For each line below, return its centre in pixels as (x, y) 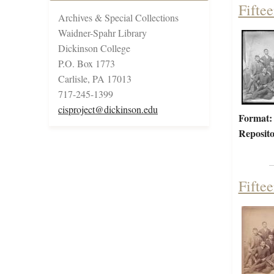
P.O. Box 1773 (87, 64)
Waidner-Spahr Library (102, 33)
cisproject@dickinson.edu (108, 109)
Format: (255, 118)
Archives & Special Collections (118, 18)
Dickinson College (94, 48)
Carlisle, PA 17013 (95, 79)
